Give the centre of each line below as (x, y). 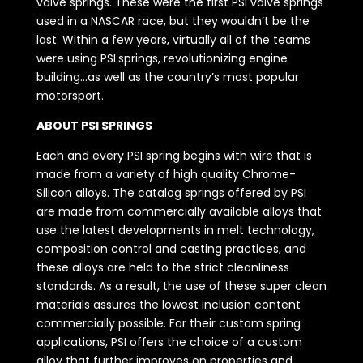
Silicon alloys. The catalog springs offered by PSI (171, 193)
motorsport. (70, 96)
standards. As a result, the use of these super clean (181, 286)
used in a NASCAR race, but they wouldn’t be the (173, 21)
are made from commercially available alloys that (179, 212)
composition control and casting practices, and (171, 249)
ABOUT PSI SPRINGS (94, 126)
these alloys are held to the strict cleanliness (162, 268)
